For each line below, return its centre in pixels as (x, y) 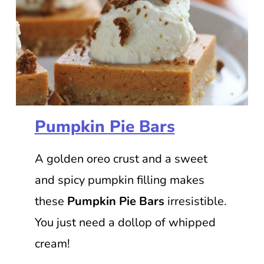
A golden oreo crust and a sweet (121, 159)
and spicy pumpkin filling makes (119, 180)
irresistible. (195, 201)
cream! (52, 243)
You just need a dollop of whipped (125, 222)
